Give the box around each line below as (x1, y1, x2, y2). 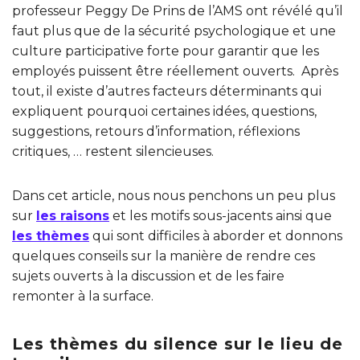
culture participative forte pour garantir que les (12, 43, 319, 59)
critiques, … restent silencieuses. (12, 144, 214, 160)
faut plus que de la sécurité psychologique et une (12, 23, 336, 39)
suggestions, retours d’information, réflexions (12, 124, 300, 140)
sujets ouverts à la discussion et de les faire (12, 268, 284, 284)
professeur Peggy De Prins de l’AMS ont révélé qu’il (12, 3, 343, 19)
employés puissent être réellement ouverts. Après (12, 63, 338, 80)
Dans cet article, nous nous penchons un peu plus (12, 188, 335, 204)
